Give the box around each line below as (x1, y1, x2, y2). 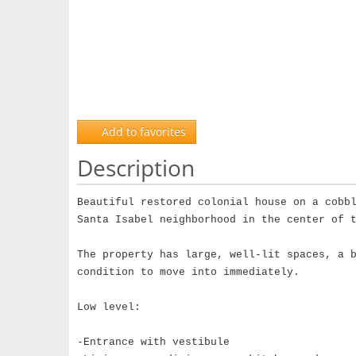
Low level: (77, 301, 141, 313)
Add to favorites (99, 124, 186, 139)
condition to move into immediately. (77, 266, 300, 278)
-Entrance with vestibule (77, 336, 230, 348)
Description (77, 153, 195, 183)
